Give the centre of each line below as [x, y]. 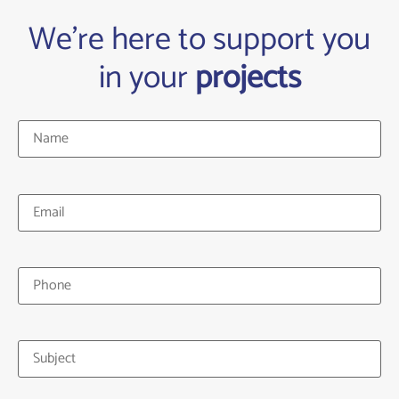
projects [248, 78]
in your [147, 78]
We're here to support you [199, 40]
